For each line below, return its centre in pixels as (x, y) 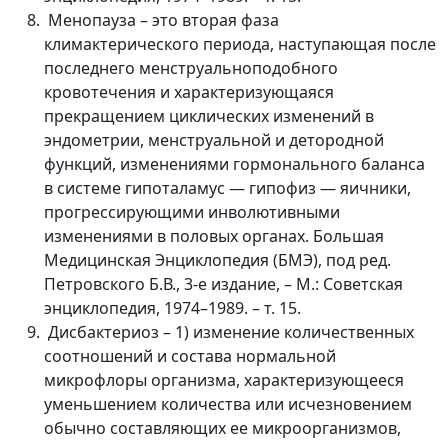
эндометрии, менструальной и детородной (214, 139)
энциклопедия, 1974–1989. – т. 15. (172, 307)
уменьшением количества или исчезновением (228, 403)
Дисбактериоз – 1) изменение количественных (229, 331)
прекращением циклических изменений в (209, 115)
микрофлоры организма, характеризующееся (224, 379)
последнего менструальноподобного (191, 67)
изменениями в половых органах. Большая (214, 235)
